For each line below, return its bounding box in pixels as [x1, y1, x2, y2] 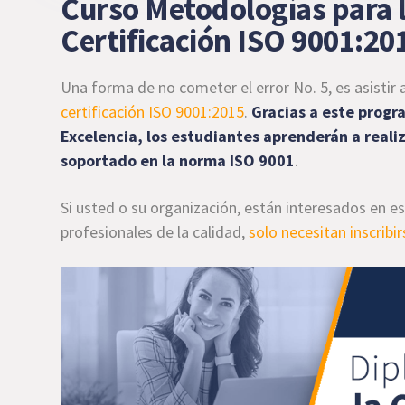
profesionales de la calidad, [61, 221, 250, 242]
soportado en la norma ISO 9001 [61, 149, 296, 171]
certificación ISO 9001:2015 [61, 100, 245, 122]
